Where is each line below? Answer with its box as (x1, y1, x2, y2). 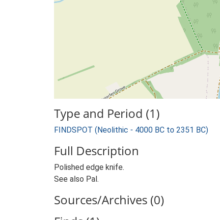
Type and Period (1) (54, 105, 160, 121)
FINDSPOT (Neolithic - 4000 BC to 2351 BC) (54, 125, 208, 135)
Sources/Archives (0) (54, 192, 164, 208)
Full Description (54, 142, 139, 159)
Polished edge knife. (54, 163, 124, 172)
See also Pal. (54, 174, 99, 184)
